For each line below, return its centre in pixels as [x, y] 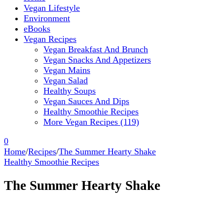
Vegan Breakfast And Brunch [96, 49]
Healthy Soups [70, 91]
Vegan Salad [66, 80]
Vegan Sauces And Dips [86, 101]
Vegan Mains [67, 70]
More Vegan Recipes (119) [91, 122]
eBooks [37, 28]
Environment [47, 18]
